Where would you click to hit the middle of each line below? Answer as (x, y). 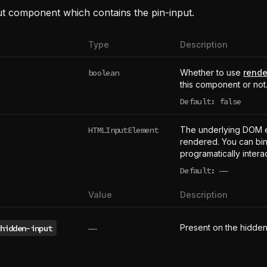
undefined (223, 176)
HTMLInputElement (123, 130)
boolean (104, 72)
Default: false (211, 101)
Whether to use (212, 72)
